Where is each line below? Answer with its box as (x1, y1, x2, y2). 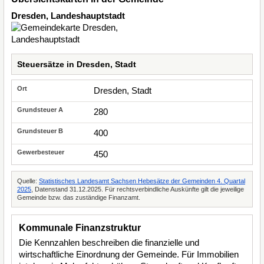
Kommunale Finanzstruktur (19, 223, 141, 233)
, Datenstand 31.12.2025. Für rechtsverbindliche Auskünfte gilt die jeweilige (31, 186, 244, 193)
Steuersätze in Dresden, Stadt (17, 60, 136, 69)
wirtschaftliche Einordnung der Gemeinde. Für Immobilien (19, 249, 239, 259)
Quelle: (17, 177, 39, 184)
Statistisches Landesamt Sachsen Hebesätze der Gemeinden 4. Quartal (39, 177, 245, 184)
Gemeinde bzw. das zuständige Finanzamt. (17, 194, 140, 201)
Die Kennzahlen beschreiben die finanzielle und (19, 237, 199, 247)
